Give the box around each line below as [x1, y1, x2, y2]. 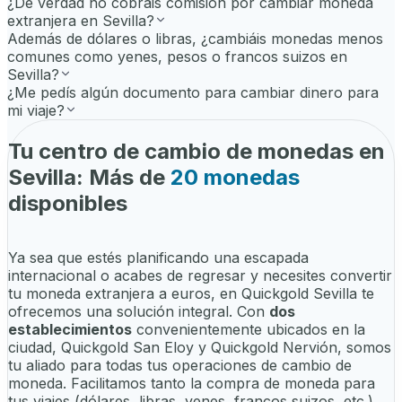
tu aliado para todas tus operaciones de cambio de [8, 355, 352, 374]
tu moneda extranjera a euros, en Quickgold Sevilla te [8, 284, 374, 302]
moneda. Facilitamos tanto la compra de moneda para [8, 373, 375, 392]
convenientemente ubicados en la [132, 319, 365, 338]
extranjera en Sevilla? [7, 12, 154, 31]
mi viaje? [7, 101, 65, 120]
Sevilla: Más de [8, 163, 170, 190]
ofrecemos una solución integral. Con [8, 301, 269, 320]
